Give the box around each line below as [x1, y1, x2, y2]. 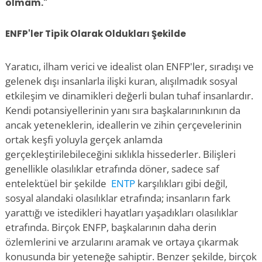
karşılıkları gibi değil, [137, 177, 227, 190]
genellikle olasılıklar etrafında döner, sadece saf [5, 162, 219, 175]
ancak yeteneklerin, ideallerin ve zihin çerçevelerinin [5, 118, 242, 132]
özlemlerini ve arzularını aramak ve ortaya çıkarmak [5, 235, 239, 249]
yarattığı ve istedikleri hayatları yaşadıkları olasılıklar [5, 206, 238, 219]
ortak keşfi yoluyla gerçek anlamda [5, 133, 163, 146]
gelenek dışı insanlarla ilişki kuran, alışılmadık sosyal [5, 74, 237, 88]
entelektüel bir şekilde [5, 177, 109, 190]
